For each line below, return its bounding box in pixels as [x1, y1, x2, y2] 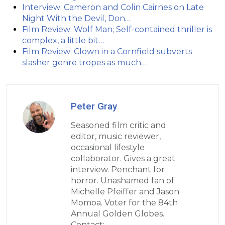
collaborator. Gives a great [71, 153, 175, 163]
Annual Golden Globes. [71, 208, 164, 218]
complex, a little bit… [22, 35, 104, 45]
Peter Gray [71, 100, 117, 112]
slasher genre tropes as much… [22, 57, 147, 67]
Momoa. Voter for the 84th [71, 197, 178, 207]
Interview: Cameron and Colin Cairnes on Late [22, 2, 204, 12]
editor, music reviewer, [71, 131, 161, 141]
